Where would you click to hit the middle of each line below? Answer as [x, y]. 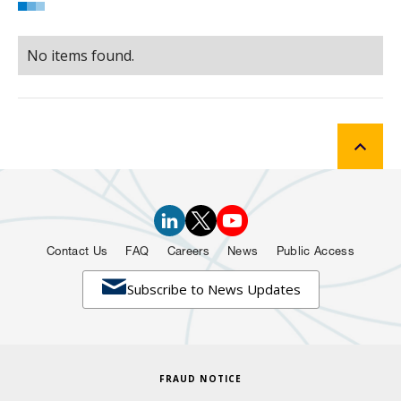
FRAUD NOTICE [200, 379]
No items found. [81, 56]
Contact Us [77, 253]
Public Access [316, 253]
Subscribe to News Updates [213, 290]
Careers [188, 253]
